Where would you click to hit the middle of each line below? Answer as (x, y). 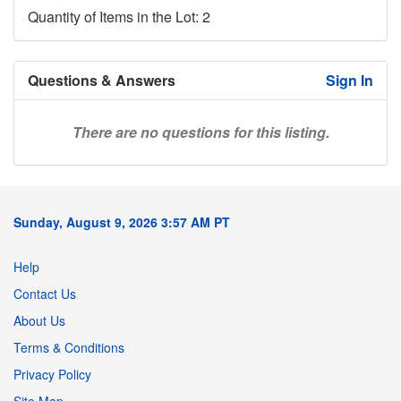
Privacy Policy (52, 374)
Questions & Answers (102, 80)
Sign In (350, 80)
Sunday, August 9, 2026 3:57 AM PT (122, 222)
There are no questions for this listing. (200, 132)
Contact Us (45, 293)
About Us (39, 320)
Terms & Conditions (69, 347)
